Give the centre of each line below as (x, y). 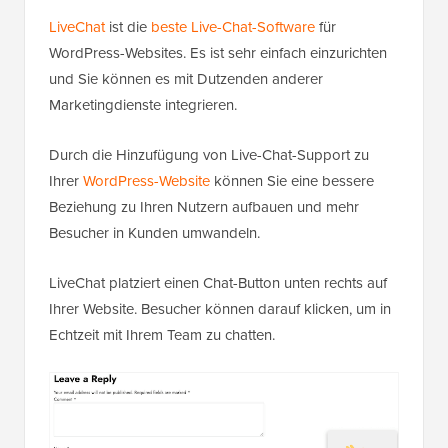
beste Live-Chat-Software (233, 27)
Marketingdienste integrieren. (143, 105)
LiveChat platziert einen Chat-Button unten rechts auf (218, 283)
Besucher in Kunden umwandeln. (154, 233)
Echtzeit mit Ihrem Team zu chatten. (162, 335)
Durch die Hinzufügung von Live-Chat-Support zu (209, 155)
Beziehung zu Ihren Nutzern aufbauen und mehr (204, 207)
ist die (128, 27)
